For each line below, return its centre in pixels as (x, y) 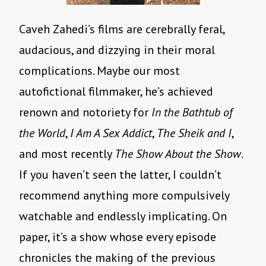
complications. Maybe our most (99, 71)
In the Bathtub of (192, 113)
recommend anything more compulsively (124, 196)
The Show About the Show (178, 154)
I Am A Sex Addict (111, 133)
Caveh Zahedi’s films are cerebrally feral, (122, 29)
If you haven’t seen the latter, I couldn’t (120, 175)
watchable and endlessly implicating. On (123, 216)
